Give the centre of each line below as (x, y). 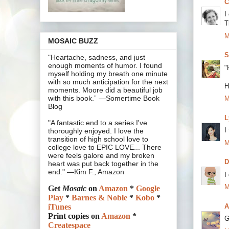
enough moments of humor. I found (105, 66)
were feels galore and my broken (101, 156)
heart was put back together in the (103, 164)
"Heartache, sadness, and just (97, 58)
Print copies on (75, 216)
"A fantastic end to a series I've (98, 123)
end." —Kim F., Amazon (86, 172)
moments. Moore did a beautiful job (105, 90)
